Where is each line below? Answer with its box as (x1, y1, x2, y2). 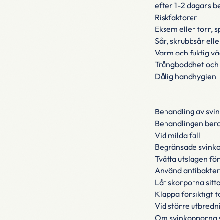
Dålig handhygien (154, 71, 216, 81)
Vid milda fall (154, 130, 200, 140)
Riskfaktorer (154, 12, 197, 22)
